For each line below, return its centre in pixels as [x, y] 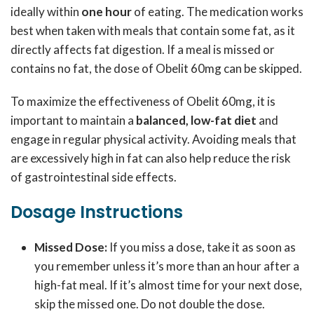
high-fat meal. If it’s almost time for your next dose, [168, 285]
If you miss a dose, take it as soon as [202, 247]
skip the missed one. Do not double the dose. [150, 304]
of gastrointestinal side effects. [94, 177]
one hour [107, 12]
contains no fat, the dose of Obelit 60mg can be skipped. [156, 68]
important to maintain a [73, 120]
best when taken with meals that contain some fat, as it [153, 30]
